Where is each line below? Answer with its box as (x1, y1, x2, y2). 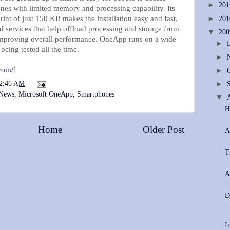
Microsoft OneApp (18, 90, 73, 99)
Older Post (143, 124, 184, 136)
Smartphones (77, 90, 114, 99)
